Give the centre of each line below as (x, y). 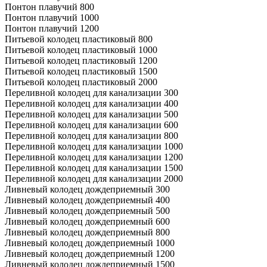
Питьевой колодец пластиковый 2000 (81, 82)
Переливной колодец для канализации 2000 (94, 178)
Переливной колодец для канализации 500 (91, 114)
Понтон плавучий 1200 (52, 28)
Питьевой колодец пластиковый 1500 (81, 71)
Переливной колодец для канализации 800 (91, 135)
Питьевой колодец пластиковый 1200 (81, 60)
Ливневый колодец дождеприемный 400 (87, 200)
